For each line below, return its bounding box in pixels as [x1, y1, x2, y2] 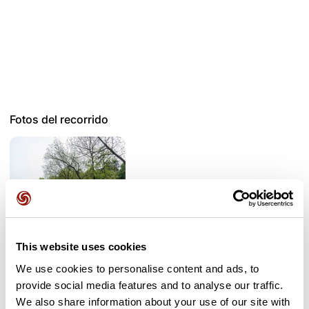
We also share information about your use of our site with [16, 295, 290, 308]
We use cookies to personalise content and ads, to [16, 262, 259, 275]
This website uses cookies [16, 241, 147, 252]
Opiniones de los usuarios [10, 285, 147, 299]
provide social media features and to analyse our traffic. [16, 279, 283, 291]
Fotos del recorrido [10, 112, 108, 126]
